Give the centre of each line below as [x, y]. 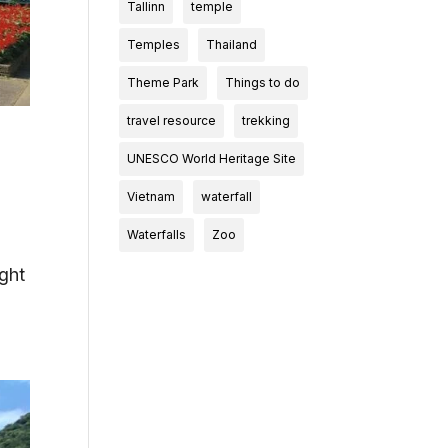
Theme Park [163, 82]
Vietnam [151, 196]
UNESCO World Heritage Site [212, 158]
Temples [154, 44]
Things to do [263, 82]
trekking [266, 120]
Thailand [232, 44]
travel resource [172, 120]
